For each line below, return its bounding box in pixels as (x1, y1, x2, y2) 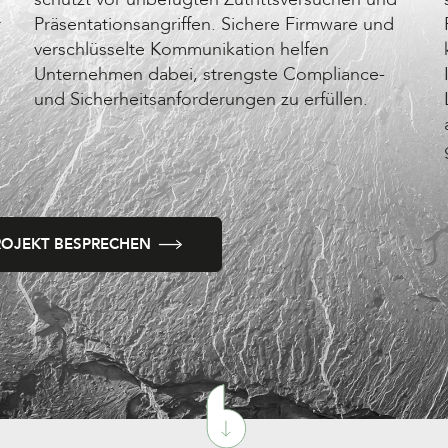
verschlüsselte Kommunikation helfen (33, 36, 329, 62)
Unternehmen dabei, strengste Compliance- (33, 61, 385, 87)
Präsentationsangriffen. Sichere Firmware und (33, 11, 394, 37)
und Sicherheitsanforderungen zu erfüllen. (33, 86, 368, 112)
